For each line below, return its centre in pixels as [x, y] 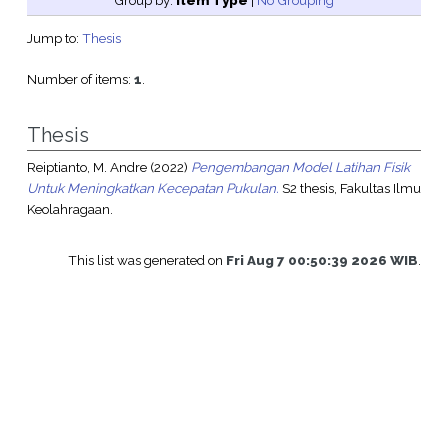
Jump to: [54, 38]
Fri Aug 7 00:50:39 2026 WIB [322, 260]
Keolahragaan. [69, 209]
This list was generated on [147, 260]
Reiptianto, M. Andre [86, 167]
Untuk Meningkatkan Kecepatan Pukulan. [152, 188]
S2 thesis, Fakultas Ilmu [349, 188]
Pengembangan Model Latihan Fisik [300, 167]
